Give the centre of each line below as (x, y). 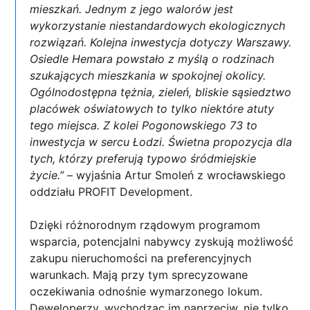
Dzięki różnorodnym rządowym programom (145, 225)
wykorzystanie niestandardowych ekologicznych (158, 25)
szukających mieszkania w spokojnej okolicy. (148, 75)
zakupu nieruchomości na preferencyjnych (141, 258)
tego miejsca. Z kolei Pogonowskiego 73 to (144, 125)
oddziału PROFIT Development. (111, 191)
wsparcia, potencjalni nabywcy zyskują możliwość (162, 241)
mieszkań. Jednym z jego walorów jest (132, 9)
